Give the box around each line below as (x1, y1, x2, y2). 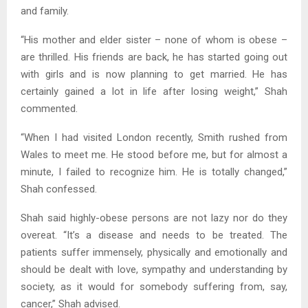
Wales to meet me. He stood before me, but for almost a (21, 148, 287, 161)
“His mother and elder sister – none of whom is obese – (21, 33, 287, 46)
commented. (21, 102, 78, 115)
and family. (21, 4, 69, 17)
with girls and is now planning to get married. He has (21, 67, 287, 80)
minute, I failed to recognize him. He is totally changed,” (21, 165, 287, 178)
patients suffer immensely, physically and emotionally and (21, 245, 287, 258)
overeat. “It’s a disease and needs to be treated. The (21, 228, 287, 241)
